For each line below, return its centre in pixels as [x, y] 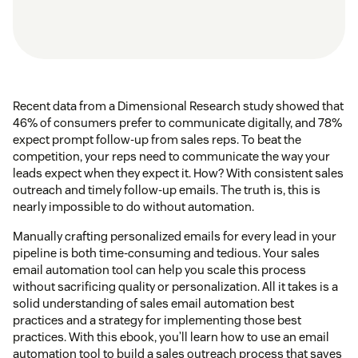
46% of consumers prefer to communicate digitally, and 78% [177, 123]
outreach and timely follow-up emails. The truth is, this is [167, 190]
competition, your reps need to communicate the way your [171, 157]
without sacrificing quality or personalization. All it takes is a [175, 287]
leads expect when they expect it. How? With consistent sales [178, 173]
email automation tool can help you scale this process [159, 270]
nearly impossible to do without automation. [133, 207]
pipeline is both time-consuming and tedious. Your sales [166, 253]
